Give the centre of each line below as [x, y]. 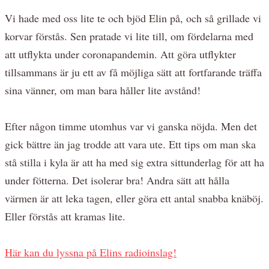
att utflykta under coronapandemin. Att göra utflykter [120, 54]
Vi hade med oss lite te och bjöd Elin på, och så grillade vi [133, 18]
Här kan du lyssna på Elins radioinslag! [91, 252]
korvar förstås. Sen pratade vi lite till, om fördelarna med [129, 36]
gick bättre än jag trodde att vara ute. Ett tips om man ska [130, 144]
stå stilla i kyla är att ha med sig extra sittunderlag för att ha [134, 162]
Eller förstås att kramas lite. [67, 216]
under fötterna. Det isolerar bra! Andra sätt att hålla [117, 180]
